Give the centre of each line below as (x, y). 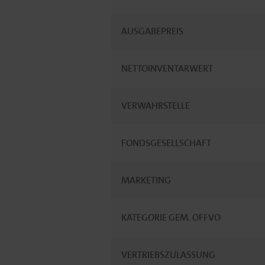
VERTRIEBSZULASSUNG (168, 255)
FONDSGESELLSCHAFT (166, 143)
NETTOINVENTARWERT (167, 68)
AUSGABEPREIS (152, 31)
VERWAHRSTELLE (155, 106)
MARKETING (146, 180)
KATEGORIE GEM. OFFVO (171, 217)
